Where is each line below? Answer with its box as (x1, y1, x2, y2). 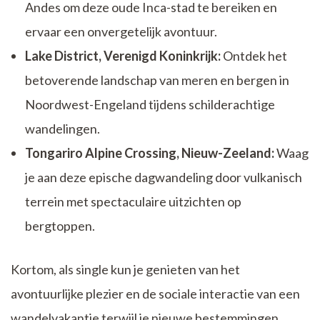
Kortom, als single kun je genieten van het (11, 261, 240, 278)
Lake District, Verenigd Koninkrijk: (25, 48, 221, 64)
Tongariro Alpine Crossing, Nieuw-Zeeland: (25, 145, 274, 161)
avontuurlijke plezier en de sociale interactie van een (11, 286, 300, 302)
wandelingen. (25, 121, 100, 137)
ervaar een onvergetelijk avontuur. (25, 24, 217, 40)
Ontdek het (221, 48, 287, 64)
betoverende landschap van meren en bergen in (25, 72, 289, 89)
